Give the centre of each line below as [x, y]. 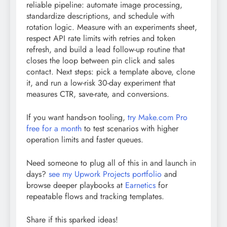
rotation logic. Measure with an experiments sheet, [112, 27]
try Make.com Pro [158, 118]
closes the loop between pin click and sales [100, 61]
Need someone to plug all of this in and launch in [111, 163]
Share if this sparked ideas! [72, 220]
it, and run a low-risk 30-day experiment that [101, 83]
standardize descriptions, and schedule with [100, 16]
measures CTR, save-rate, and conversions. [98, 94]
